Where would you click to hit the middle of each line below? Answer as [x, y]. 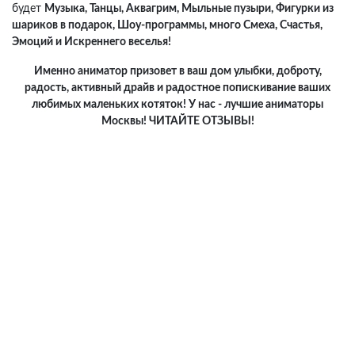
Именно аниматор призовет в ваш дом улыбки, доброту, [177, 71]
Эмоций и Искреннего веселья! [92, 42]
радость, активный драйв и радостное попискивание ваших [177, 88]
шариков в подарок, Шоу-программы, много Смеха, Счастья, [167, 25]
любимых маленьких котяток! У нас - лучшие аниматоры [177, 105]
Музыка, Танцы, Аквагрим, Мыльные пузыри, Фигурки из [189, 9]
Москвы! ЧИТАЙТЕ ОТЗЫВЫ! [177, 121]
